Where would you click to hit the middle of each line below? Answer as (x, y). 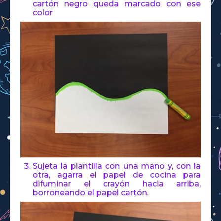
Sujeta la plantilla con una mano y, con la (117, 166)
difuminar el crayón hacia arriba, (117, 184)
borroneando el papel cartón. (91, 192)
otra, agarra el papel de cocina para (117, 175)
